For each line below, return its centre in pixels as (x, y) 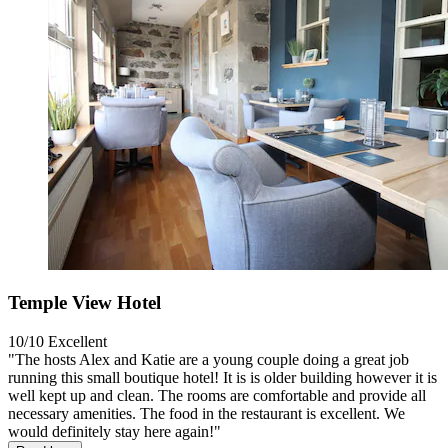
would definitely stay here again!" (114, 431)
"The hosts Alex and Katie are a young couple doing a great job (208, 359)
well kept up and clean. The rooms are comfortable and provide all (217, 395)
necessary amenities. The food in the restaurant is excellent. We (206, 413)
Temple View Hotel (84, 303)
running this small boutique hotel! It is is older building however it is (222, 377)
